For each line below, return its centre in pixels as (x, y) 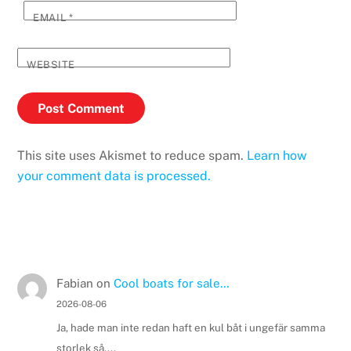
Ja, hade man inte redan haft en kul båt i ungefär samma (190, 328)
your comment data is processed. (114, 176)
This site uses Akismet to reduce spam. (132, 156)
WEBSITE (51, 65)
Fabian (74, 283)
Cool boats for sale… (171, 283)
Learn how (277, 156)
